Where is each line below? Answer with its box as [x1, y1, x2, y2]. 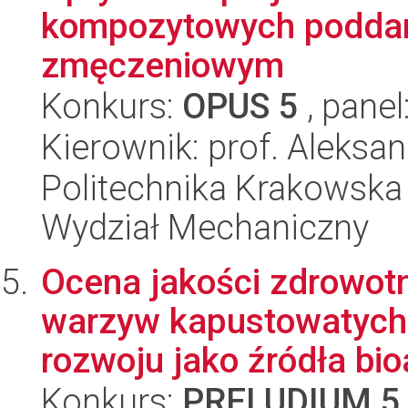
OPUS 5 [182, 86, 299, 127]
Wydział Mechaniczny [41, 207, 369, 248]
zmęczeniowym [41, 45, 284, 86]
